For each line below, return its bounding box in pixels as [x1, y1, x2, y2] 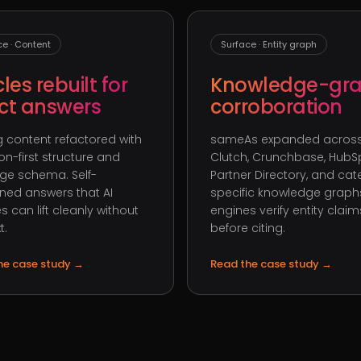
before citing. [210, 220, 285, 236]
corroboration [210, 93, 342, 120]
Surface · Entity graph [221, 38, 317, 51]
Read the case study [210, 256, 322, 272]
